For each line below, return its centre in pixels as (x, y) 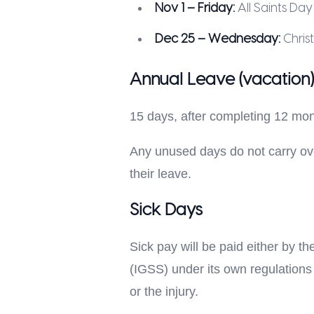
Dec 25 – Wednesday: (217, 39)
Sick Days (166, 210)
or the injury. (164, 292)
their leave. (160, 174)
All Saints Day (273, 8)
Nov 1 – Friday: (194, 8)
